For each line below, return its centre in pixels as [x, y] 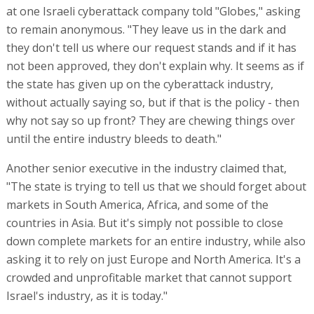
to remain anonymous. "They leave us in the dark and [146, 30]
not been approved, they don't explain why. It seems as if [155, 66]
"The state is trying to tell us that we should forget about [156, 187]
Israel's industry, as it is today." [87, 296]
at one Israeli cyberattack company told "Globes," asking [153, 12]
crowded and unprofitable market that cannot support [149, 278]
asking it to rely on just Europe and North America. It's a [153, 260]
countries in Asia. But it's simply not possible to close [144, 223]
